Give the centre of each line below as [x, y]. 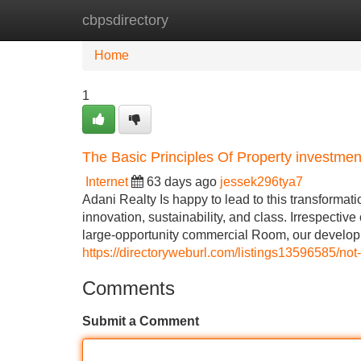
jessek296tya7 [261, 182]
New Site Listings [215, 20]
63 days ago [182, 182]
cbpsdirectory [125, 20]
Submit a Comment [141, 321]
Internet [107, 182]
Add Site [314, 20]
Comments [129, 288]
